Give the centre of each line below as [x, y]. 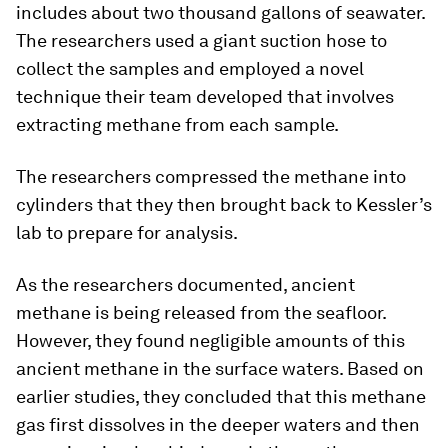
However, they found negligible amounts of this [210, 340]
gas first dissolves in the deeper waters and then [218, 424]
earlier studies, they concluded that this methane [221, 396]
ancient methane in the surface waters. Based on [220, 368]
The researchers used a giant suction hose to [201, 40]
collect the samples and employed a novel [190, 68]
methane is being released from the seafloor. [201, 312]
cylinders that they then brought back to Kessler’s [224, 204]
